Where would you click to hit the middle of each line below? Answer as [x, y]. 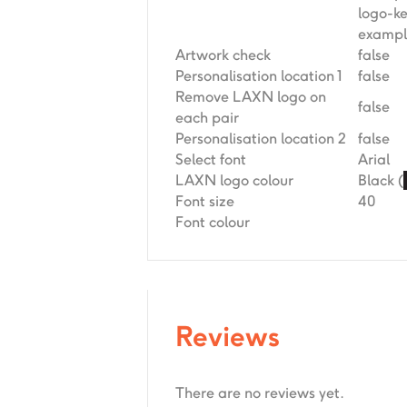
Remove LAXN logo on [251, 97]
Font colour [213, 222]
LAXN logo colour [234, 180]
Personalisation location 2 [261, 139]
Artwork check [223, 55]
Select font [211, 159]
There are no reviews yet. [260, 393]
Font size [205, 201]
